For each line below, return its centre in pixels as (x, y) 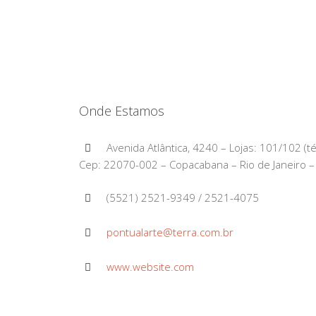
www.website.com (150, 267)
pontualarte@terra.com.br (170, 232)
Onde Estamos (122, 111)
